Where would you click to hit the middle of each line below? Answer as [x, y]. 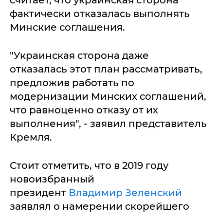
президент [39, 193]
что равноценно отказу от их [84, 110]
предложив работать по [72, 83]
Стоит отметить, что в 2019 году [89, 166]
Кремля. [31, 137]
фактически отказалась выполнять [100, 14]
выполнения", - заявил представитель [108, 124]
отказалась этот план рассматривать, [106, 69]
